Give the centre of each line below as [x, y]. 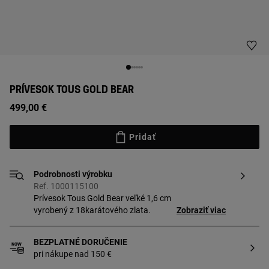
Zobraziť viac [201, 210]
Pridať [142, 137]
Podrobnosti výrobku [73, 174]
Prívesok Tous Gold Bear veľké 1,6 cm [102, 198]
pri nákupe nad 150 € [73, 254]
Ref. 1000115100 [66, 186]
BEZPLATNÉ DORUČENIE [80, 242]
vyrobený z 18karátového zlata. [92, 210]
